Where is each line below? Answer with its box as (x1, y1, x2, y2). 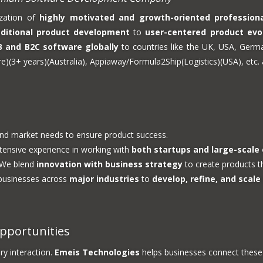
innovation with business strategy (36, 159, 183, 170)
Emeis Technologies (55, 247, 140, 258)
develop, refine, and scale (152, 173, 261, 184)
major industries (69, 173, 139, 184)
